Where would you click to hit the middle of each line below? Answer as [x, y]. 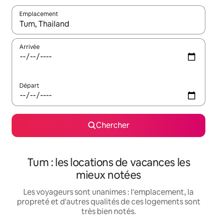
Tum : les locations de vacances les [108, 163]
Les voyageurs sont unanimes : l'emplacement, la [108, 192]
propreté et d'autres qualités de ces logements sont [108, 202]
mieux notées [108, 175]
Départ [29, 86]
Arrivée [30, 47]
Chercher [112, 125]
